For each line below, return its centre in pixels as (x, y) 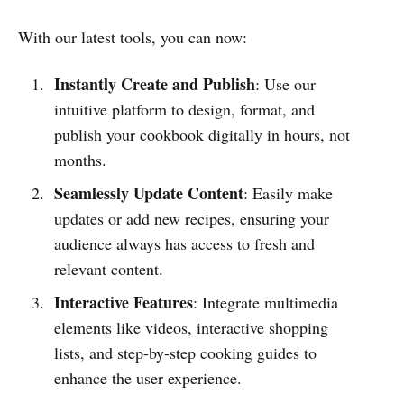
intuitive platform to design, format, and (184, 110)
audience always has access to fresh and (184, 244)
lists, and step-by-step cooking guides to (185, 353)
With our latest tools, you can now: (133, 37)
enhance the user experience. (147, 378)
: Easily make (288, 193)
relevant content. (108, 269)
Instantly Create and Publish (154, 84)
